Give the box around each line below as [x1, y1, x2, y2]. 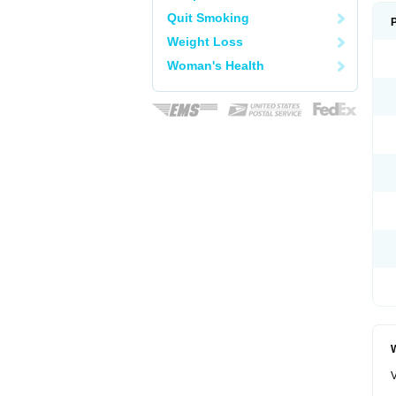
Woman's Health [167, 58, 264, 72]
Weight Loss [167, 34, 243, 49]
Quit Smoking [167, 11, 249, 25]
